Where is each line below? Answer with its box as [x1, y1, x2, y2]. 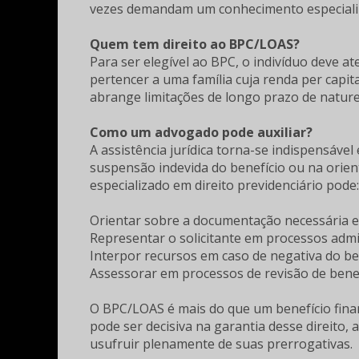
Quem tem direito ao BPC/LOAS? [90, 35, 300, 53]
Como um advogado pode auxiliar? [90, 123, 313, 141]
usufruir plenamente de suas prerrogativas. [90, 335, 353, 353]
